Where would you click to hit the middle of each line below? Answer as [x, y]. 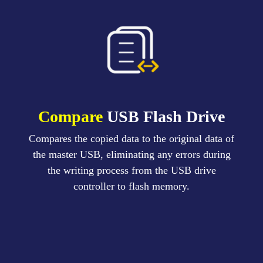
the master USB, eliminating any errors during [131, 155]
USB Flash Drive [166, 117]
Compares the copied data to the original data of [131, 139]
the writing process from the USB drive [131, 171]
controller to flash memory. [131, 186]
